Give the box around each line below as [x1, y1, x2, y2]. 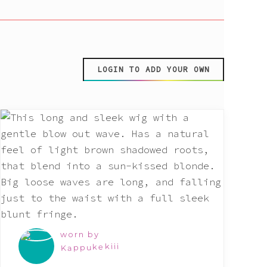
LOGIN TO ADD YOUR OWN [97, 64, 210, 74]
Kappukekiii [60, 241, 120, 253]
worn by [60, 229, 100, 240]
